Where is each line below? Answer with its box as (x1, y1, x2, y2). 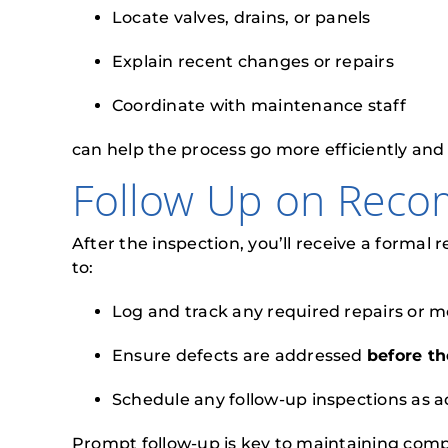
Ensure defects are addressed (112, 346, 367, 365)
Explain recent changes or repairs (112, 52, 394, 71)
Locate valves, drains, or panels (112, 8, 371, 27)
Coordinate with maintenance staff (112, 96, 406, 115)
